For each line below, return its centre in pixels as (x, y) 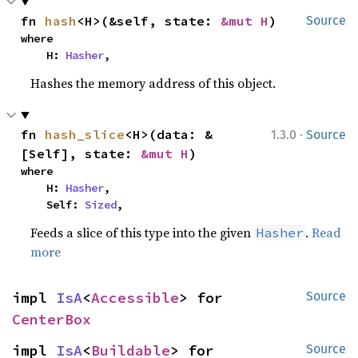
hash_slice (85, 134)
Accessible (135, 297)
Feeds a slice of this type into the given (143, 232)
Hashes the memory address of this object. (153, 83)
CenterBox (52, 319)
